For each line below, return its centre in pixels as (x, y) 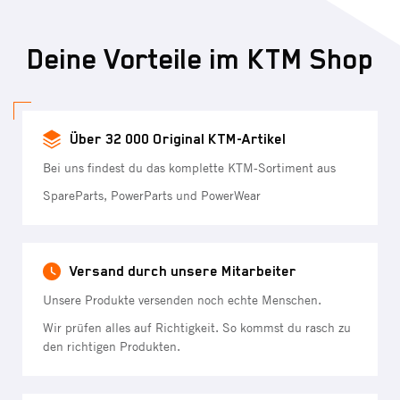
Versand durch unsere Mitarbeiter (183, 271)
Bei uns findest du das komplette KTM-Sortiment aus (189, 167)
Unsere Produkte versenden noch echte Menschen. (182, 300)
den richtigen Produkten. (112, 346)
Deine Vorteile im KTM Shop (200, 58)
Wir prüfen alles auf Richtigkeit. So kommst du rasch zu (197, 327)
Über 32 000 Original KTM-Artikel (178, 139)
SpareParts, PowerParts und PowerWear (152, 195)
